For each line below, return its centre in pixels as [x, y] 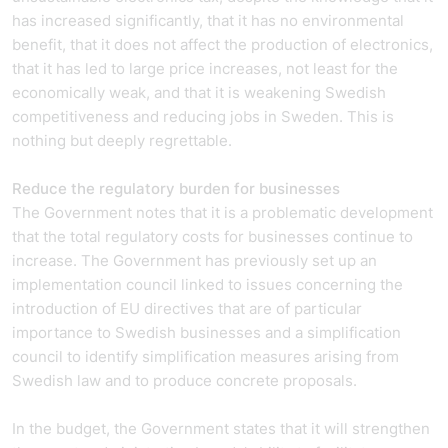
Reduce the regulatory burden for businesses [176, 188]
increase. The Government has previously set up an [194, 260]
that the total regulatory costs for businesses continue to [212, 236]
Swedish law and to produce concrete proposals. [186, 380]
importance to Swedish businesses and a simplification [206, 332]
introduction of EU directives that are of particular [187, 308]
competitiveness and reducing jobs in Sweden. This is [203, 116]
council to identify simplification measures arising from [205, 356]
